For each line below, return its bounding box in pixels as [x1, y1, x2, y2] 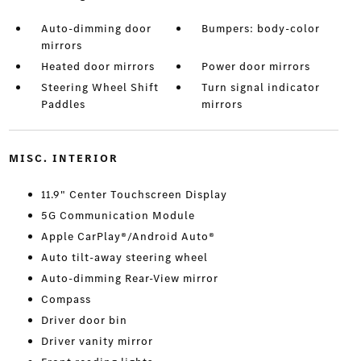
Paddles [40, 97, 85, 113]
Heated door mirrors [40, 59, 155, 75]
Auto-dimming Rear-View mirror [40, 271, 218, 287]
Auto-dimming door [40, 21, 151, 37]
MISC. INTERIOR [8, 151, 118, 167]
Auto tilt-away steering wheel [40, 250, 208, 266]
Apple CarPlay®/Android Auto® [40, 229, 215, 245]
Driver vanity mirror [40, 334, 153, 350]
